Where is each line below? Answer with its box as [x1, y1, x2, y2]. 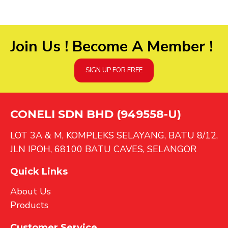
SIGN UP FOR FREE [85, 66, 142, 75]
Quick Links [10, 166, 68, 177]
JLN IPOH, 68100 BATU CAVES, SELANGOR [10, 143, 196, 155]
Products [10, 199, 48, 211]
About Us [10, 185, 51, 197]
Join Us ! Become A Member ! [11, 36, 217, 57]
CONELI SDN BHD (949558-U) [10, 107, 181, 121]
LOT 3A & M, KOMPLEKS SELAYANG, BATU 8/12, [10, 129, 218, 141]
